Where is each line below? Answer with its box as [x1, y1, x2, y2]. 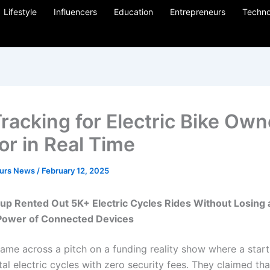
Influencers [54, 7, 97, 17]
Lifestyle [4, 7, 37, 17]
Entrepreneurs [170, 7, 225, 17]
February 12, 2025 [42, 166, 109, 175]
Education [114, 7, 153, 17]
